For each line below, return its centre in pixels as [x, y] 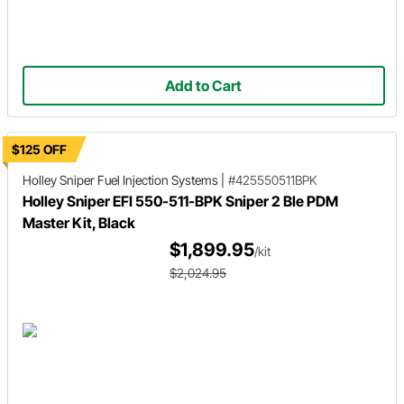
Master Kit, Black [79, 223]
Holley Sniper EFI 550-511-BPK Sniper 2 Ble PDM [180, 201]
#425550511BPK [272, 180]
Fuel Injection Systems [158, 180]
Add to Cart [204, 86]
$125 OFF [39, 149]
